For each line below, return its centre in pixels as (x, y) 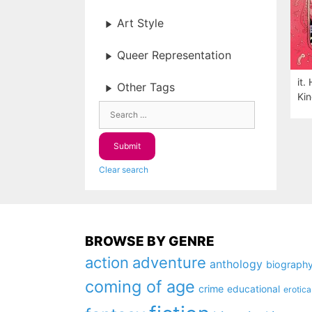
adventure (169, 263)
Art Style (140, 23)
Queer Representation (174, 55)
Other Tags (146, 87)
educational (253, 289)
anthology (236, 264)
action (107, 263)
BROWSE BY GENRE (150, 241)
